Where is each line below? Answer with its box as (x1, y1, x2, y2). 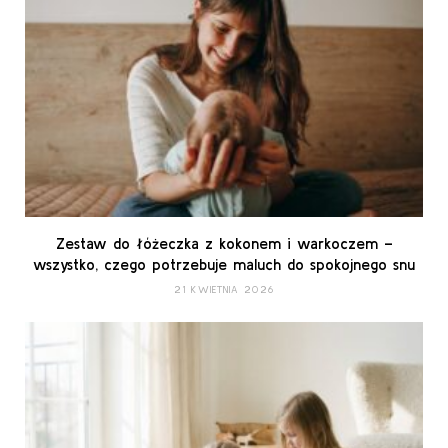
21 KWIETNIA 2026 (174, 283, 274, 295)
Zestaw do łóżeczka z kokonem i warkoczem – (55, 234, 393, 252)
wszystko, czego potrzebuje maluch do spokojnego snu (33, 255, 415, 273)
